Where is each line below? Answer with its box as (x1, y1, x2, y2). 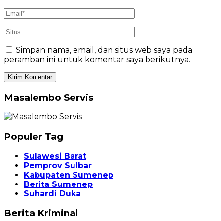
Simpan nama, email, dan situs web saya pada (16, 45, 192, 55)
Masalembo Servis (4, 91, 93, 103)
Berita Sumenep (24, 179, 93, 189)
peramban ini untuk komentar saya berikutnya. (4, 54, 190, 64)
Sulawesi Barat (24, 151, 86, 161)
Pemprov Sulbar (24, 160, 92, 170)
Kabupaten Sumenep (24, 170, 113, 180)
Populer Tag (4, 130, 63, 142)
